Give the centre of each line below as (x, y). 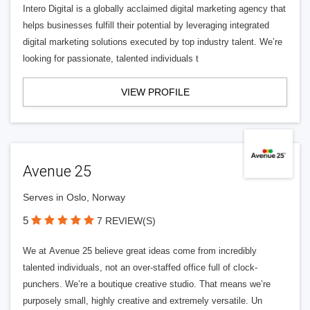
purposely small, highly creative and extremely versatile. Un (143, 301)
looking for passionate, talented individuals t (111, 58)
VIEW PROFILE (155, 92)
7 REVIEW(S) (126, 221)
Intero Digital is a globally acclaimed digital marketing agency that (154, 9)
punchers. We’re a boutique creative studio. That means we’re (147, 284)
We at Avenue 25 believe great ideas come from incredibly (140, 251)
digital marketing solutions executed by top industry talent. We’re (153, 42)
